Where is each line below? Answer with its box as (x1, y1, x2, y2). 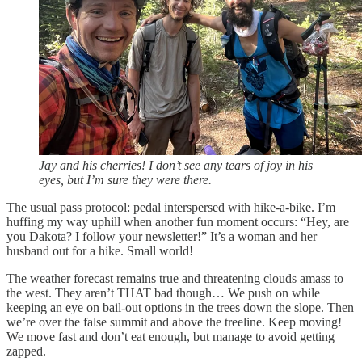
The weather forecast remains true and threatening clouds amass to (6, 271, 343, 285)
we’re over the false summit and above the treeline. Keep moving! (6, 314, 342, 329)
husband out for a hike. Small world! (6, 243, 193, 258)
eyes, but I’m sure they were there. (39, 172, 212, 187)
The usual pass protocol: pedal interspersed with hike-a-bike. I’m (6, 200, 335, 214)
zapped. (6, 343, 46, 358)
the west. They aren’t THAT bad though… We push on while (6, 285, 320, 300)
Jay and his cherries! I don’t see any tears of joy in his (39, 158, 313, 172)
